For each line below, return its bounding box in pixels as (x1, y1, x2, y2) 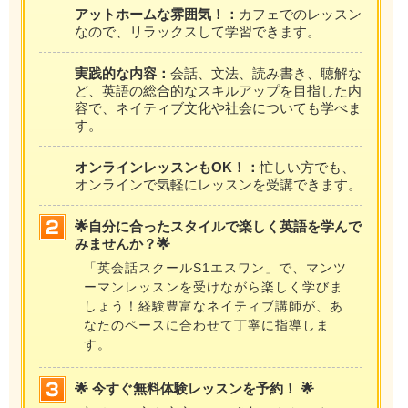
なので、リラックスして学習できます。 (74, 23, 321, 39)
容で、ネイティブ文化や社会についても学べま (74, 99, 362, 116)
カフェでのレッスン (238, 5, 362, 22)
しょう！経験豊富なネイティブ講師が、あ (83, 298, 343, 313)
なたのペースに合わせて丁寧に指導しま (83, 317, 330, 332)
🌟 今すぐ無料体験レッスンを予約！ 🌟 (74, 380, 314, 396)
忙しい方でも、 (259, 158, 355, 175)
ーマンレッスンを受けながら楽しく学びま (83, 279, 343, 294)
